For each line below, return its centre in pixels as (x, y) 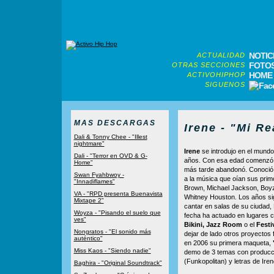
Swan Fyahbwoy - (99, 175)
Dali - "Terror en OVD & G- (110, 156)
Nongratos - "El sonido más (112, 231)
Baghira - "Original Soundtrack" (118, 263)
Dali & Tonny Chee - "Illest (110, 137)
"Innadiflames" (94, 181)
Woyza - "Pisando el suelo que (117, 213)
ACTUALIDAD (221, 55)
